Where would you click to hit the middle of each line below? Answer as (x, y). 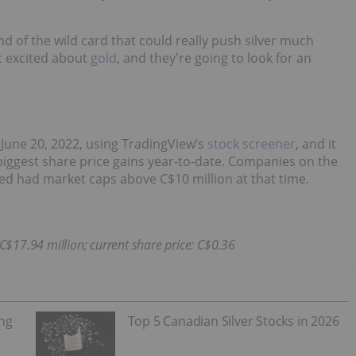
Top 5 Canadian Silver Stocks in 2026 (233, 321)
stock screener (252, 144)
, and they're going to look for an (214, 58)
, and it (316, 144)
